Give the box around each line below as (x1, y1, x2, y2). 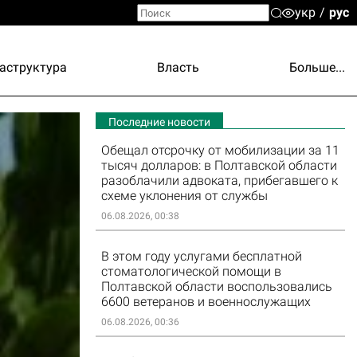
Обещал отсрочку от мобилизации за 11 (100, 143, 339, 158)
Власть (157, 59, 200, 75)
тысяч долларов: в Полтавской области (100, 158, 337, 173)
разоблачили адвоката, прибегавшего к (100, 173, 338, 188)
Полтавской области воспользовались (100, 279, 332, 294)
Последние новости (108, 115, 210, 128)
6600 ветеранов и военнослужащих (100, 294, 311, 309)
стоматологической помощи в (100, 264, 281, 279)
